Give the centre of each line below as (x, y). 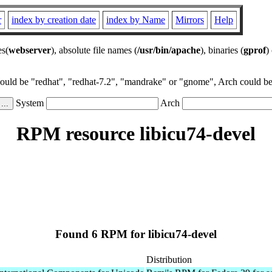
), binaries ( (222, 50)
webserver (30, 50)
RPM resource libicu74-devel (136, 134)
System (30, 103)
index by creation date (54, 20)
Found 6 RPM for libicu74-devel (136, 234)
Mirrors (190, 20)
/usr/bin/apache (169, 50)
